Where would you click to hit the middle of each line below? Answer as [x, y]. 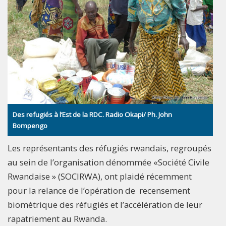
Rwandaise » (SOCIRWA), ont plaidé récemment [100, 176]
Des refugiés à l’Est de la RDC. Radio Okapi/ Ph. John [92, 114]
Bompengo [30, 125]
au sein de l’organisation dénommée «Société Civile [108, 162]
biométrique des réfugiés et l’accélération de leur [105, 204]
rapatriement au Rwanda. [57, 218]
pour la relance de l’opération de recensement [99, 190]
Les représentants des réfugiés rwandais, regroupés [109, 148]
